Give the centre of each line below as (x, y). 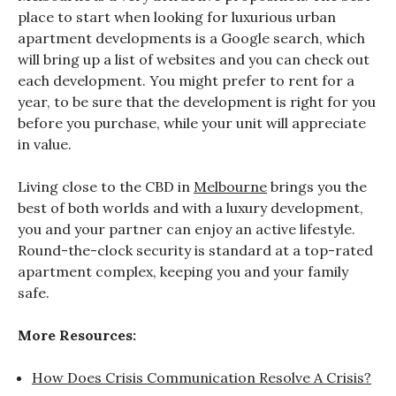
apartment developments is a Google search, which (191, 38)
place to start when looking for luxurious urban (177, 16)
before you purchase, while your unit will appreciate (192, 122)
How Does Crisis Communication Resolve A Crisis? (202, 377)
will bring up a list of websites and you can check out (194, 59)
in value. (45, 144)
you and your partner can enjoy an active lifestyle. (187, 228)
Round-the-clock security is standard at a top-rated (195, 250)
